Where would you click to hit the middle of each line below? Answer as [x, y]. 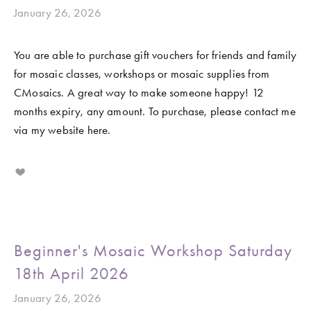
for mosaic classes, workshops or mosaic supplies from [142, 74]
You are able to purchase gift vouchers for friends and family [155, 55]
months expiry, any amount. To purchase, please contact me [155, 111]
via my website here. [64, 130]
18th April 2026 [72, 274]
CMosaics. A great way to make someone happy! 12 [139, 93]
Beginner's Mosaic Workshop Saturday [153, 251]
